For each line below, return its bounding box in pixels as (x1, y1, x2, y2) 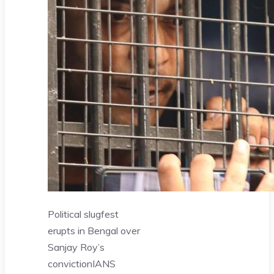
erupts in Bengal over (48, 224, 140, 237)
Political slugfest (48, 207, 119, 220)
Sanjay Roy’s (48, 240, 105, 253)
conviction (48, 257, 92, 270)
